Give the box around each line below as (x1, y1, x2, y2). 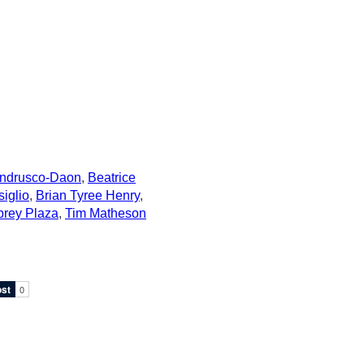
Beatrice (88, 171, 136, 185)
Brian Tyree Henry (36, 188, 140, 203)
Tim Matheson (65, 206, 146, 221)
